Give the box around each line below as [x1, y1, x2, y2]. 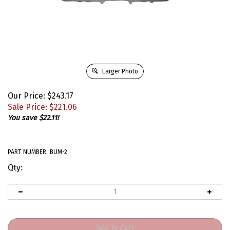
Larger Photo [101, 67, 138, 75]
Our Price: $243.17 [8, 90, 73, 101]
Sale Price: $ [8, 102, 54, 112]
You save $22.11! [8, 113, 59, 122]
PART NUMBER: [8, 148, 48, 156]
